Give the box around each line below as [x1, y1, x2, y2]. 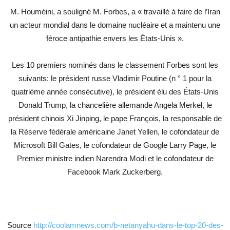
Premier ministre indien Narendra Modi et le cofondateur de [16, 154, 214, 163]
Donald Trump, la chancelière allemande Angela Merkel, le [18, 101, 212, 109]
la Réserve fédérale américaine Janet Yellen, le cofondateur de [11, 127, 219, 136]
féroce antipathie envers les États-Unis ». [46, 34, 184, 43]
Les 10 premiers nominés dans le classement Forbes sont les [12, 61, 218, 69]
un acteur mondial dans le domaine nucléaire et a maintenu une [10, 21, 220, 29]
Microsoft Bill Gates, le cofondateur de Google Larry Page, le [14, 141, 216, 149]
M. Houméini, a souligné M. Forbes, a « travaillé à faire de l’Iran [10, 7, 220, 16]
